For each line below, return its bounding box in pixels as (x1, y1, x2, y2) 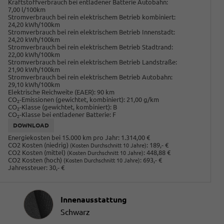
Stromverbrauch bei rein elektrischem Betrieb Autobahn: (8, 73, 173, 80)
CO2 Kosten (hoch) (8, 156, 64, 164)
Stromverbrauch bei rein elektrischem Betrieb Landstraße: (8, 58, 177, 65)
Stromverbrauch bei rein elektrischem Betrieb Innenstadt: (8, 28, 175, 35)
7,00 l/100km (8, 5, 46, 13)
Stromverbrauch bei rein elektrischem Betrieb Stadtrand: (8, 43, 173, 50)
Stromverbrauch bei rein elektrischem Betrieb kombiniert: (8, 13, 176, 20)
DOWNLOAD (13, 121, 49, 128)
